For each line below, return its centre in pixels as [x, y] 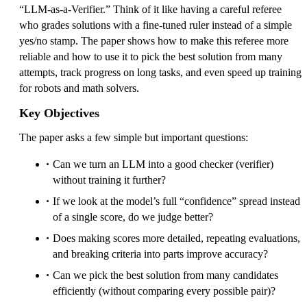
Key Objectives [59, 113]
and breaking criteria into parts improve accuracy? [160, 254]
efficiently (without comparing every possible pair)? [164, 291]
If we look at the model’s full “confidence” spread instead [176, 201]
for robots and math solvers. [79, 88]
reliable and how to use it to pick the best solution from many [151, 56]
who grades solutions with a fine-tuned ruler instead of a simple [156, 25]
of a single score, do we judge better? [133, 217]
